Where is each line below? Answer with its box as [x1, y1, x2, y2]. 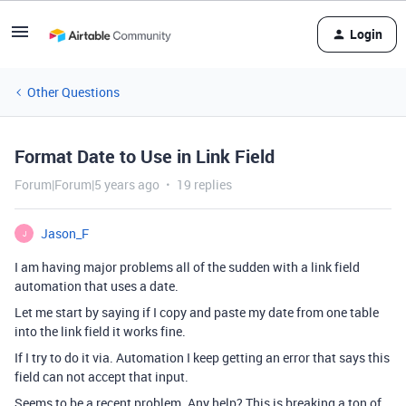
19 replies [177, 176, 232, 193]
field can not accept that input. [14, 368, 188, 385]
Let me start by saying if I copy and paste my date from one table [14, 304, 379, 321]
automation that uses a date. [14, 277, 179, 295]
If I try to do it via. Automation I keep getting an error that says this [14, 349, 390, 366]
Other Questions [27, 83, 120, 101]
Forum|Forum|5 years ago [14, 176, 159, 193]
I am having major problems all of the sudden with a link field [14, 258, 360, 275]
